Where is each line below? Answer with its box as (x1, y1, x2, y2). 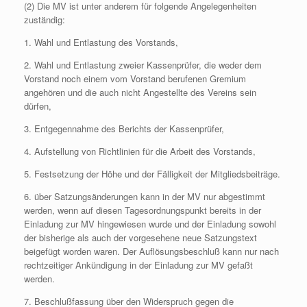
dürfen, (24, 99, 51, 112)
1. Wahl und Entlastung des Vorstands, (24, 36, 178, 49)
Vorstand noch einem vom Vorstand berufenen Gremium (24, 72, 246, 85)
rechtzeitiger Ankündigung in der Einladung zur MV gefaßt (24, 258, 253, 271)
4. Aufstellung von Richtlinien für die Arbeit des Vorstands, (24, 145, 256, 158)
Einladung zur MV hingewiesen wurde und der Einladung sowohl (24, 217, 276, 230)
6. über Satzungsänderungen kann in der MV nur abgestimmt (24, 190, 265, 203)
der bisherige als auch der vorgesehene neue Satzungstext (24, 231, 257, 244)
